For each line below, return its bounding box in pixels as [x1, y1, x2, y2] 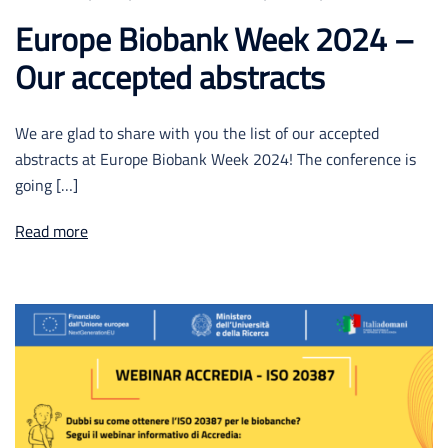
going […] [15, 173, 78, 198]
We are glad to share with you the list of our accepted [15, 121, 379, 146]
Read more [15, 219, 88, 244]
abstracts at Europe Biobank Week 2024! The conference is [15, 147, 416, 172]
